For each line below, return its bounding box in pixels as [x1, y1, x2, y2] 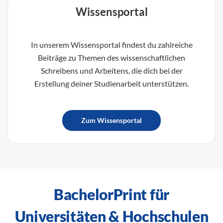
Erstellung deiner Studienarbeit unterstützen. [34, 78, 189, 88]
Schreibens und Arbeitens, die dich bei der [40, 65, 183, 75]
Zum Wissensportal [81, 115, 142, 124]
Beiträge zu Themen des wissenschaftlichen [38, 52, 185, 62]
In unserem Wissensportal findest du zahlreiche [30, 39, 193, 49]
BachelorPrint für [54, 185, 169, 203]
